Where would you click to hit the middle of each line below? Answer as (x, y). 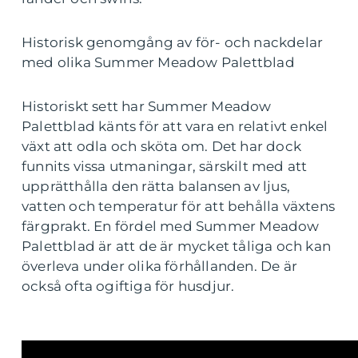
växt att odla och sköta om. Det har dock (162, 146)
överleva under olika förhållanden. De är (160, 266)
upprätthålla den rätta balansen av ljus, (156, 186)
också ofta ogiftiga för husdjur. (128, 286)
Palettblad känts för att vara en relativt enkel (175, 126)
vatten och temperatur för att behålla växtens (179, 206)
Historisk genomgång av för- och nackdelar (173, 42)
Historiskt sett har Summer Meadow (147, 106)
